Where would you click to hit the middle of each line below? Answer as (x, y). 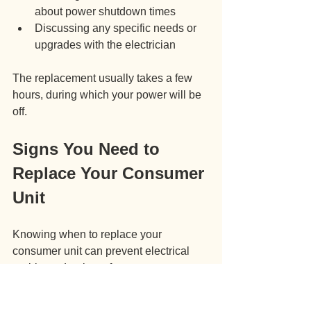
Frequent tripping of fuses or (105, 301)
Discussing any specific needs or (117, 28)
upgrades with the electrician (105, 45)
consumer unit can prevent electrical (102, 251)
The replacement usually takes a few (104, 78)
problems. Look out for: (68, 268)
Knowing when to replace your (89, 235)
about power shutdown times (105, 12)
